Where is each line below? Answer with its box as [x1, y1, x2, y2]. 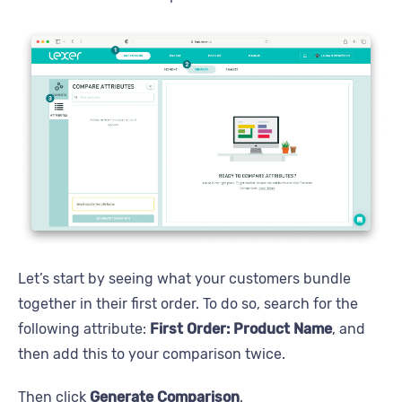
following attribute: [18, 319, 150, 337]
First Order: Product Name [150, 319, 332, 337]
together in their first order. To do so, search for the [18, 294, 358, 312]
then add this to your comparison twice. [18, 345, 285, 363]
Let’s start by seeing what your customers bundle [18, 269, 351, 287]
